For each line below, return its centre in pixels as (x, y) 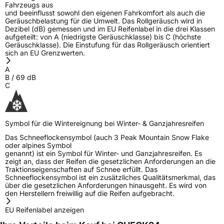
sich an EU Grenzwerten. (45, 52)
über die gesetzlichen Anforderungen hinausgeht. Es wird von (106, 185)
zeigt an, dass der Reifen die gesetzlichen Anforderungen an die (110, 161)
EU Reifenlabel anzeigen (44, 209)
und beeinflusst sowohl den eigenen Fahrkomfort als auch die (105, 12)
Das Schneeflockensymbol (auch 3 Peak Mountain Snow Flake (107, 137)
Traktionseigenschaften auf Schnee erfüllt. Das (81, 169)
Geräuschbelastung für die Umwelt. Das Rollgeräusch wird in (103, 20)
